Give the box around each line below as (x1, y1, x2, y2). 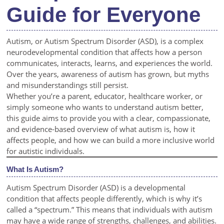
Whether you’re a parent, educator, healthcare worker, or (6, 91, 203, 101)
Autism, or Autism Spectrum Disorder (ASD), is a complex (6, 36, 204, 46)
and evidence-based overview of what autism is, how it (6, 124, 195, 134)
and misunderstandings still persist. (6, 80, 129, 90)
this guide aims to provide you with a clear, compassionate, (6, 113, 211, 123)
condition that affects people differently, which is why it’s (6, 193, 202, 203)
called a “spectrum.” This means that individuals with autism (6, 204, 213, 214)
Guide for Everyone (6, 3, 201, 26)
